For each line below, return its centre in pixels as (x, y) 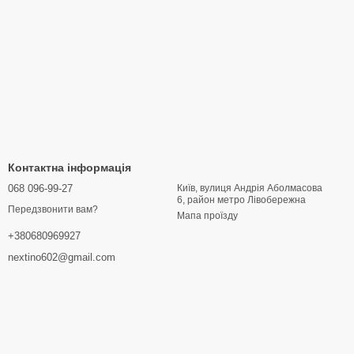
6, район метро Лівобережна (241, 200)
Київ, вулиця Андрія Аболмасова (250, 188)
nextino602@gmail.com (62, 258)
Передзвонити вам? (53, 210)
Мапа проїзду (207, 216)
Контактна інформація (70, 168)
